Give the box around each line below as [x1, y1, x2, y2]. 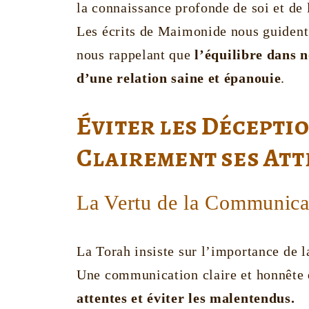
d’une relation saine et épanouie [77, 70, 281, 86]
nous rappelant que [77, 47, 195, 63]
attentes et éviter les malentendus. [77, 290, 295, 306]
